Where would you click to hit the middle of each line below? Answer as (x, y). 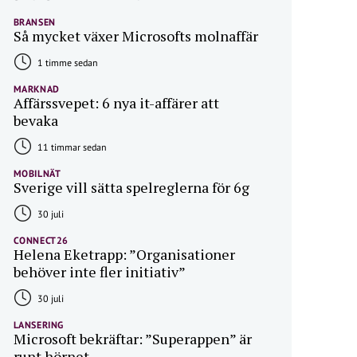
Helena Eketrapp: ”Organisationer (124, 254)
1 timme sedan (66, 63)
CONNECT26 (41, 240)
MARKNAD (36, 89)
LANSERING (38, 325)
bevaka (35, 120)
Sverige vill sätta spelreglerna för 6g (131, 187)
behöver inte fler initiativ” (99, 272)
